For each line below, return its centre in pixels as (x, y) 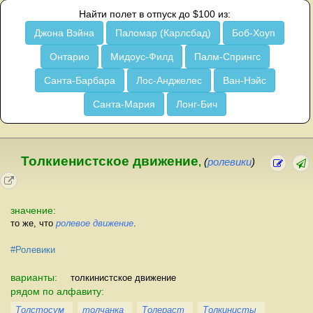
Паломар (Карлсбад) (163, 33)
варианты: (35, 277)
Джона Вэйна (65, 33)
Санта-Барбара (79, 80)
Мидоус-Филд (141, 57)
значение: (33, 210)
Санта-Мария (124, 104)
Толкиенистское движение (110, 161)
